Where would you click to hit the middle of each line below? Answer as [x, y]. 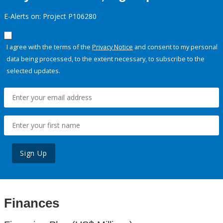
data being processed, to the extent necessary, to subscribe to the [106, 59]
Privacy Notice [112, 47]
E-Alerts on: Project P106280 [50, 16]
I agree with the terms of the [49, 47]
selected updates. [33, 71]
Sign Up [34, 153]
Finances [32, 203]
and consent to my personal [175, 47]
